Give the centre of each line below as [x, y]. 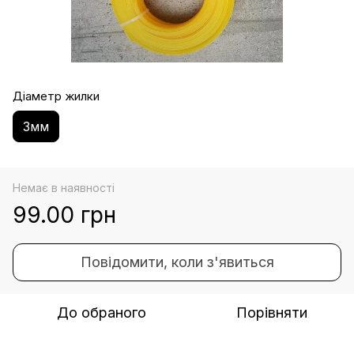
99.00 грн [64, 215]
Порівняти [272, 312]
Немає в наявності [64, 187]
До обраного [101, 312]
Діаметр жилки [56, 96]
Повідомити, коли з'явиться [177, 262]
